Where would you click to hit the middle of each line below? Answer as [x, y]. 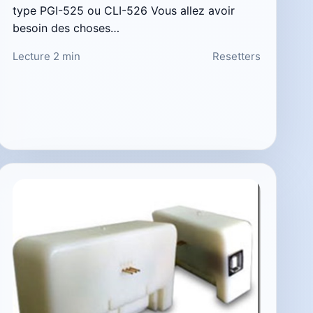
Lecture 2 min [46, 56]
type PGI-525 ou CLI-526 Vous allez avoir [123, 10]
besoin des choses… [66, 28]
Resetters [236, 56]
